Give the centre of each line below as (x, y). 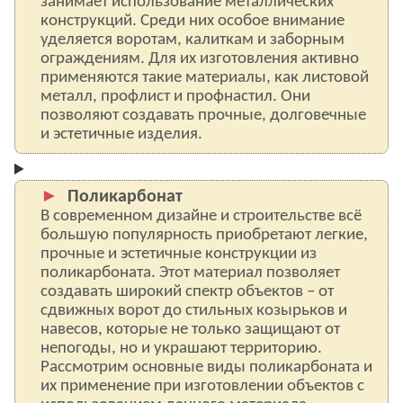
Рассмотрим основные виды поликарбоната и (206, 367)
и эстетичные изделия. (121, 134)
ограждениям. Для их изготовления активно (200, 59)
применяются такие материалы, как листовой (205, 78)
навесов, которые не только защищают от (190, 330)
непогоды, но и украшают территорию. (181, 349)
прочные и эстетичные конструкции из (179, 254)
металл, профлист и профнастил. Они (175, 97)
